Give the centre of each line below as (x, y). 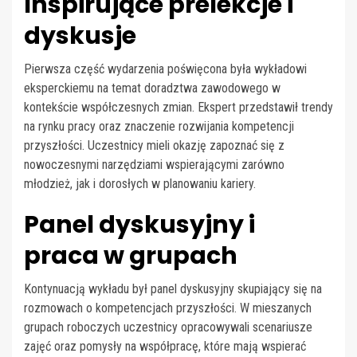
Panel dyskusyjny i (139, 224)
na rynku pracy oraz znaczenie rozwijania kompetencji (159, 126)
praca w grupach (131, 255)
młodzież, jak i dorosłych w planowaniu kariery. (140, 183)
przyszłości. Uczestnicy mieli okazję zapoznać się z (154, 145)
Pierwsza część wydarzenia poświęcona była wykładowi (165, 69)
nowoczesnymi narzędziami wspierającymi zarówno (154, 164)
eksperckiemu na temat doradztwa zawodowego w (152, 88)
